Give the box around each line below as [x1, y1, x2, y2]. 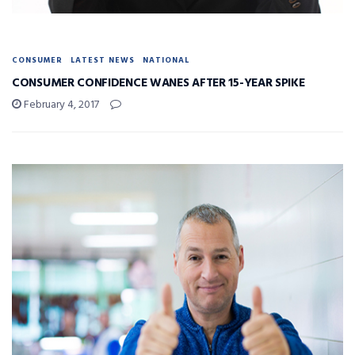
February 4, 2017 [21, 95, 99, 114]
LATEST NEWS [71, 53, 135, 67]
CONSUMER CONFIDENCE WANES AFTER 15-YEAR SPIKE [12, 73, 305, 93]
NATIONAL [143, 53, 189, 67]
